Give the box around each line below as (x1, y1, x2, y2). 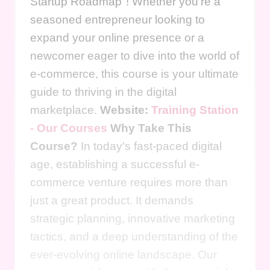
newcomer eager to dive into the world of (30, 49, 239, 62)
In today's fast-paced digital (78, 139, 222, 152)
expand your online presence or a (30, 31, 204, 44)
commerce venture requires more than (30, 175, 228, 189)
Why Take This (110, 121, 192, 134)
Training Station (151, 103, 239, 116)
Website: (100, 103, 151, 116)
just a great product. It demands (30, 193, 193, 207)
